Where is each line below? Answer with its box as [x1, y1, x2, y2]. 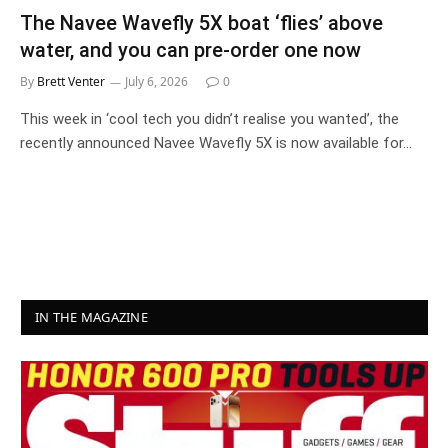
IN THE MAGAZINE [35, 307, 148, 326]
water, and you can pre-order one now [20, 37, 361, 62]
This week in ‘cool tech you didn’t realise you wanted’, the [20, 109, 399, 128]
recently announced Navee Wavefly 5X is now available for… [20, 133, 412, 152]
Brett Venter [37, 72, 105, 90]
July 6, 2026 [125, 72, 188, 90]
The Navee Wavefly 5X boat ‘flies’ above [20, 10, 383, 35]
